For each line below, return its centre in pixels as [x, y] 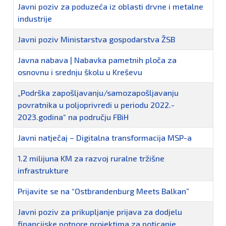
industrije [35, 19]
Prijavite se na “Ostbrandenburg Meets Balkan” [103, 191]
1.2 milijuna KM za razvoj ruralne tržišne [91, 158]
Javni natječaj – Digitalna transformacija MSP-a [105, 138]
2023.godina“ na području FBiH [73, 117]
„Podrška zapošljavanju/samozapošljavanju [98, 93]
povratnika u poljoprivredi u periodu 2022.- [96, 105]
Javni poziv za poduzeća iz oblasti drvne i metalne [110, 7]
